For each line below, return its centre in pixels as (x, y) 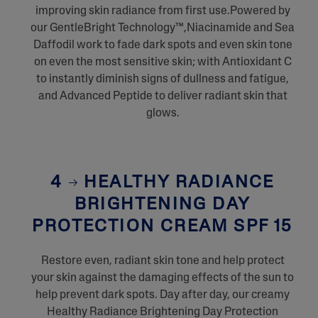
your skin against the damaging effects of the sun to (163, 278)
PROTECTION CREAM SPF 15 (163, 227)
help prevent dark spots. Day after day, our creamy (163, 295)
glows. (163, 113)
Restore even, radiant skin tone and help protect (163, 261)
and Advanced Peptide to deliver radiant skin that (163, 96)
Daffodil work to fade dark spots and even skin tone (163, 45)
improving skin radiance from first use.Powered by (163, 11)
